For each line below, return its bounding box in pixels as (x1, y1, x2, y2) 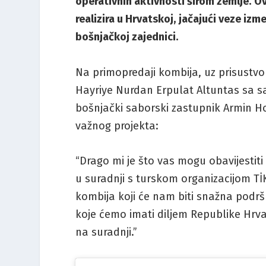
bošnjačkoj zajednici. (75, 30, 179, 44)
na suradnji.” (75, 225, 138, 239)
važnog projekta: (75, 119, 159, 132)
